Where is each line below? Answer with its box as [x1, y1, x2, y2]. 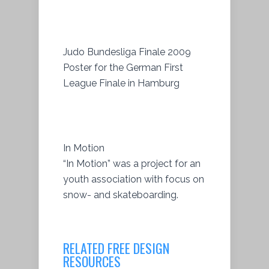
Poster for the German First [63, 61, 183, 73]
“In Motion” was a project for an [63, 157, 201, 169]
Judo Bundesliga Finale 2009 [63, 46, 191, 58]
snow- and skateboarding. [63, 189, 178, 201]
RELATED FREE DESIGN [63, 238, 169, 258]
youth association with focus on [63, 173, 204, 185]
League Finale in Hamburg [63, 77, 180, 89]
